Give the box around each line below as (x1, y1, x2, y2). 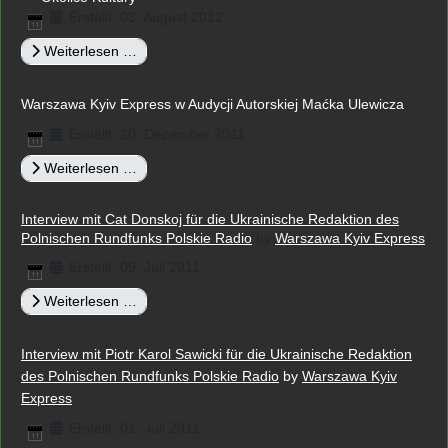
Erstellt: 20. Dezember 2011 (68, 126, 245, 142)
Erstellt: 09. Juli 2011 (68, 259, 200, 275)
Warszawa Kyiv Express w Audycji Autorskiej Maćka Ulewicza (21, 96, 404, 112)
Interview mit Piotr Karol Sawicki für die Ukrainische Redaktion (21, 346, 412, 362)
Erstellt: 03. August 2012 (68, 9, 223, 25)
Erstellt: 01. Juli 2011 (68, 420, 200, 436)
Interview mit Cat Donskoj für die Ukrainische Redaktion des (21, 211, 399, 227)
